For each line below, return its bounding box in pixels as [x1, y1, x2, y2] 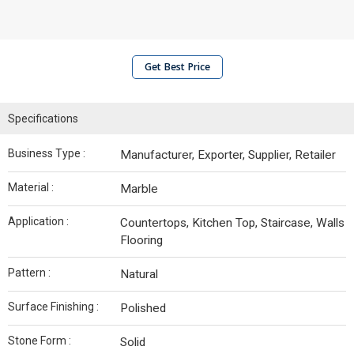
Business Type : [8, 147, 85, 160]
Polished [120, 301, 166, 315]
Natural [120, 267, 158, 281]
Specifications [8, 112, 78, 125]
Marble [120, 182, 158, 196]
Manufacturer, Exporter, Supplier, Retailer [120, 148, 336, 162]
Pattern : [8, 266, 51, 279]
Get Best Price [144, 60, 210, 73]
